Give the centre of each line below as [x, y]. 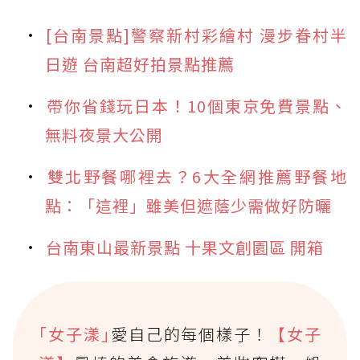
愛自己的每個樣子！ [190, 333]
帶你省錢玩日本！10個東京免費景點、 [196, 105]
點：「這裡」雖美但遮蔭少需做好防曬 [188, 205]
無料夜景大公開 [104, 134]
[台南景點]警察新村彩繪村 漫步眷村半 [196, 35]
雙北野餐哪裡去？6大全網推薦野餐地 [196, 176]
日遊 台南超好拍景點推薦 [140, 63]
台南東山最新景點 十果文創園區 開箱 [185, 247]
